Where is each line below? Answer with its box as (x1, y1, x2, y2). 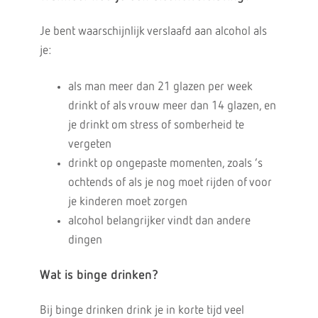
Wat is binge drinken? (39, 269, 158, 282)
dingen (67, 234, 102, 246)
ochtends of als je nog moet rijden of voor (67, 177, 272, 189)
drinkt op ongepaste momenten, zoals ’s (67, 158, 263, 170)
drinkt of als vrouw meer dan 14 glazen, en (67, 100, 276, 112)
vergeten (67, 138, 111, 150)
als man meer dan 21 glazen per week (67, 81, 253, 93)
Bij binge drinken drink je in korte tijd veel (39, 305, 244, 317)
